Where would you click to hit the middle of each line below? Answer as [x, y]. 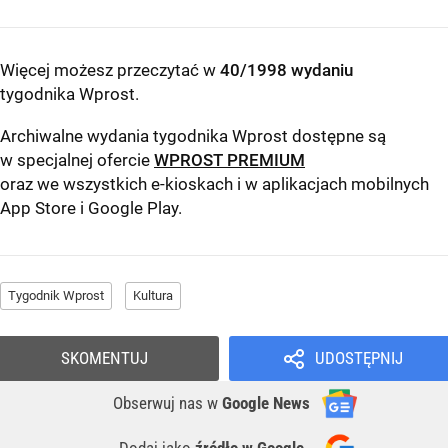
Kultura [153, 296]
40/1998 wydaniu [286, 70]
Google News [266, 403]
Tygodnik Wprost [56, 296]
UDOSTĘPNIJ [358, 358]
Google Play [133, 208]
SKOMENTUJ [104, 358]
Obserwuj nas [160, 403]
